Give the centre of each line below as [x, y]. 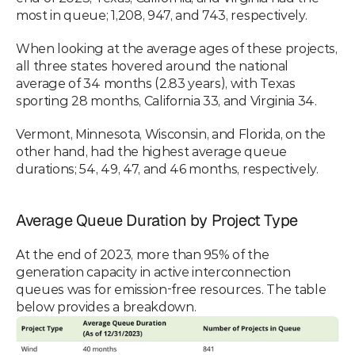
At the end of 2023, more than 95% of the [143, 255]
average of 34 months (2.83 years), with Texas [156, 84]
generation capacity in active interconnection [153, 272]
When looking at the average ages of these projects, [177, 49]
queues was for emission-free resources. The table [171, 290]
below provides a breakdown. [106, 307]
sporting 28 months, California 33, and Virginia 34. [168, 101]
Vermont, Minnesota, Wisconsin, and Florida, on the [171, 134]
